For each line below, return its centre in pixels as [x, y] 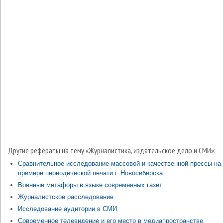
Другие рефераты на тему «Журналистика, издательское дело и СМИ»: [112, 150]
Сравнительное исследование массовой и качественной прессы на [119, 164]
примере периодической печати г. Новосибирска [90, 173]
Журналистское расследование [66, 197]
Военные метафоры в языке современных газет [90, 185]
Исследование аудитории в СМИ [67, 209]
